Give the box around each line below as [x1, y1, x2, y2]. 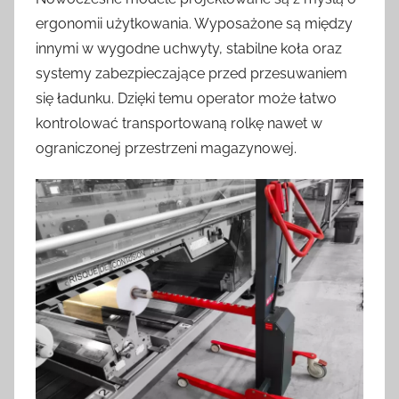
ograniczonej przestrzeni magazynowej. [36, 139, 297, 157]
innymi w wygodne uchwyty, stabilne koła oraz [36, 39, 342, 57]
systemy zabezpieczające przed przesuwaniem [36, 64, 347, 82]
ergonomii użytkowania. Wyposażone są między [36, 14, 353, 32]
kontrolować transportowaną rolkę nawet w [36, 114, 322, 132]
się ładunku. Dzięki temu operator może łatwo [36, 89, 337, 107]
